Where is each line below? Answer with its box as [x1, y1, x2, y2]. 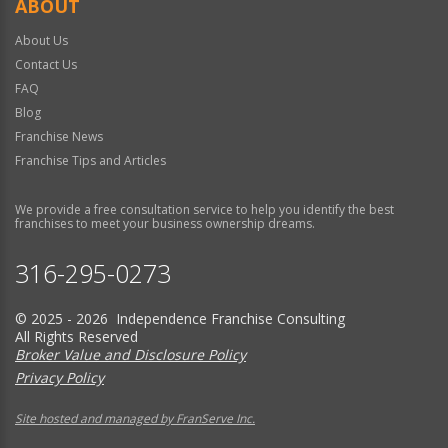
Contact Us [15, 55, 77, 73]
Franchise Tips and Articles [15, 151, 166, 169]
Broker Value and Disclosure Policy [15, 344, 246, 364]
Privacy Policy [15, 367, 104, 387]
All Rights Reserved [15, 326, 138, 346]
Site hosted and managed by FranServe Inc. [15, 409, 255, 427]
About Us [15, 31, 68, 49]
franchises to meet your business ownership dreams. [15, 214, 315, 232]
